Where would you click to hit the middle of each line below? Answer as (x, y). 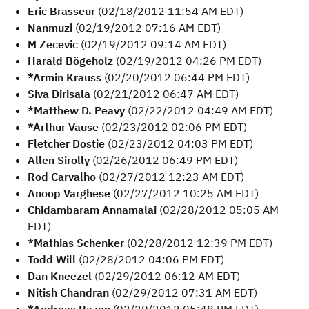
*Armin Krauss (64, 77)
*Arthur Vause (63, 127)
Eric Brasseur (61, 11)
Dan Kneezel (60, 276)
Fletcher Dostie (66, 143)
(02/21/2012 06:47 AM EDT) (165, 94)
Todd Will (52, 259)
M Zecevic (53, 44)
